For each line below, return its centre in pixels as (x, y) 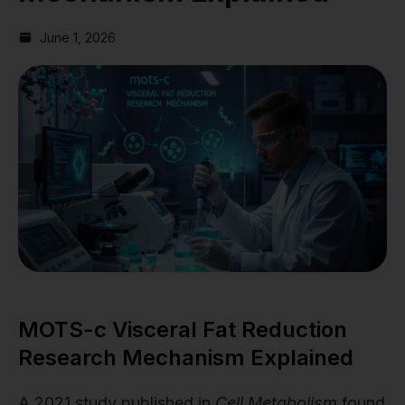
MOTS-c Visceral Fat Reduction (183, 330)
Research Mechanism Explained (186, 358)
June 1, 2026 (78, 37)
